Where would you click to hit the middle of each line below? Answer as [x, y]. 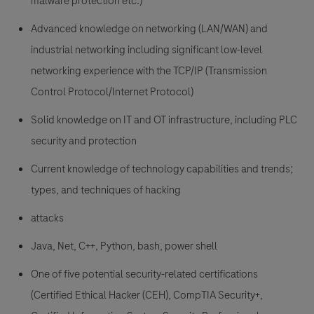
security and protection [84, 141]
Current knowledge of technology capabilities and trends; [162, 169]
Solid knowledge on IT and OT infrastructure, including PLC [164, 120]
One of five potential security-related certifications [144, 274]
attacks [47, 218]
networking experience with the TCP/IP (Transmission [149, 71]
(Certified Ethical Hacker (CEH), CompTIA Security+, [147, 295]
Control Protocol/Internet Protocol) [113, 92]
